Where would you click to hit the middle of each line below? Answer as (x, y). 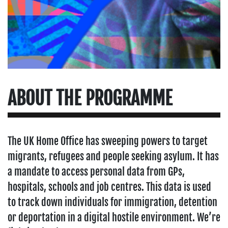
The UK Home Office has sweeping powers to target (108, 141)
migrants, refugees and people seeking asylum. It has (113, 156)
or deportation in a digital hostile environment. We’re (114, 218)
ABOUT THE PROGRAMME (90, 98)
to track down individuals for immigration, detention (112, 202)
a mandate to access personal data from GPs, (96, 172)
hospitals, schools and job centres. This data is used (109, 187)
